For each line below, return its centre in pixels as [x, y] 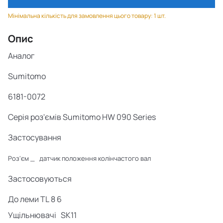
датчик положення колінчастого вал [95, 158]
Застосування [35, 137]
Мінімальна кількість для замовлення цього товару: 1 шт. [87, 16]
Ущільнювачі [32, 215]
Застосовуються [40, 179]
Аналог [21, 56]
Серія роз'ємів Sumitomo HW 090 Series [82, 117]
